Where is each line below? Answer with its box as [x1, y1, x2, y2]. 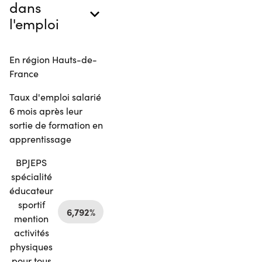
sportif [18, 198, 45, 211]
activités [13, 226, 49, 239]
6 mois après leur [9, 104, 82, 117]
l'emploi [9, 13, 59, 33]
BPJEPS [16, 156, 47, 168]
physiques [10, 240, 53, 253]
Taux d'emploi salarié [9, 90, 101, 103]
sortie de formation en [9, 118, 103, 131]
